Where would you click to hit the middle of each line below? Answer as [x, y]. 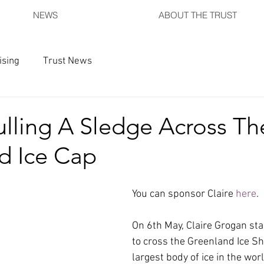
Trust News [67, 61]
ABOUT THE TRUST [198, 15]
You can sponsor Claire [184, 194]
